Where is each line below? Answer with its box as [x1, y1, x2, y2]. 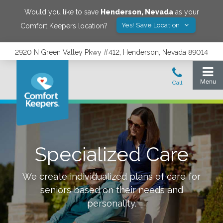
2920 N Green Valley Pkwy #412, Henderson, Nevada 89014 [15, 48, 208, 56]
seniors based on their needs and [40, 185, 183, 195]
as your [173, 8, 199, 16]
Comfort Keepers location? [20, 21, 108, 30]
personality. [87, 198, 136, 209]
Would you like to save [24, 8, 101, 16]
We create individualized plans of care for [22, 171, 201, 182]
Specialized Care [34, 142, 189, 166]
